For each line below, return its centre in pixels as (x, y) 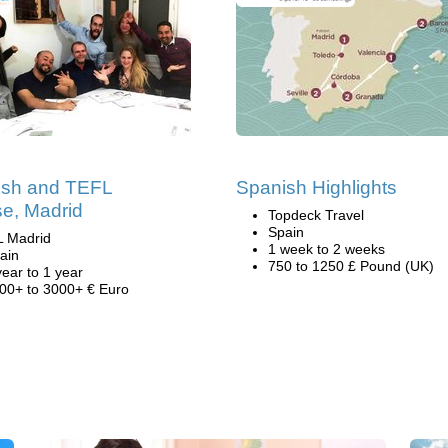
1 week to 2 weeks (326, 249)
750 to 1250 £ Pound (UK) (351, 266)
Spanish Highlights (316, 187)
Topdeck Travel (316, 215)
